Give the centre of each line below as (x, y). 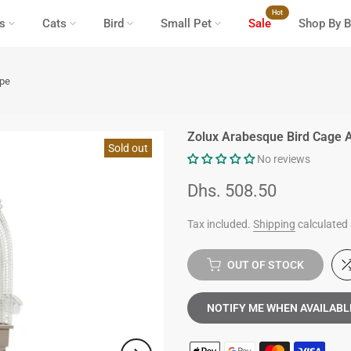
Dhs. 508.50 (232, 191)
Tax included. (220, 224)
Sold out (128, 148)
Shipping (274, 224)
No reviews (284, 159)
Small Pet (186, 23)
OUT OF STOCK (266, 265)
